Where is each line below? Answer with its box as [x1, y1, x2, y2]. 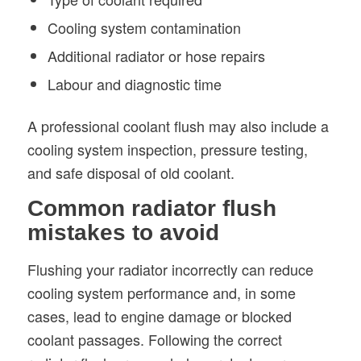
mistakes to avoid [27, 220, 219, 246]
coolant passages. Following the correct [27, 328, 282, 350]
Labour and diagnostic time [47, 73, 222, 94]
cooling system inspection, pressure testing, [27, 138, 308, 160]
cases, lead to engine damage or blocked [27, 305, 292, 326]
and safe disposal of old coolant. [27, 161, 234, 183]
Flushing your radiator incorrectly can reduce [27, 258, 313, 280]
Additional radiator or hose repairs [47, 44, 265, 66]
